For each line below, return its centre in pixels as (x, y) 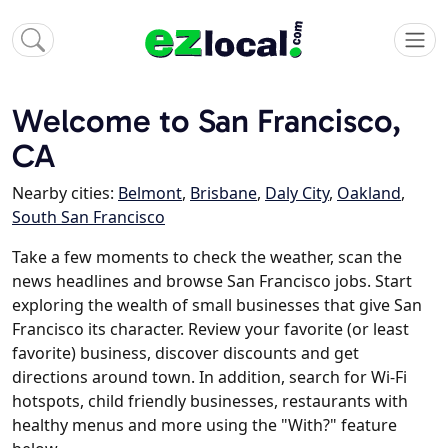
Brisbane (223, 193)
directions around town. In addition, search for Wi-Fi (209, 377)
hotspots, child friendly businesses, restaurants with (210, 401)
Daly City (297, 193)
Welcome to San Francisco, (206, 121)
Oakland (369, 193)
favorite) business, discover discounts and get (185, 353)
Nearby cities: (65, 193)
